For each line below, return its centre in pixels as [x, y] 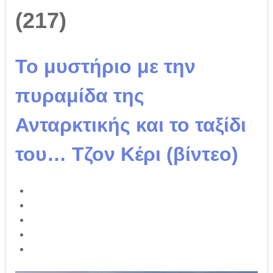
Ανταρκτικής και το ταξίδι [131, 125]
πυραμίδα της [80, 96]
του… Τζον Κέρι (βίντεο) [127, 154]
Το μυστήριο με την [105, 67]
